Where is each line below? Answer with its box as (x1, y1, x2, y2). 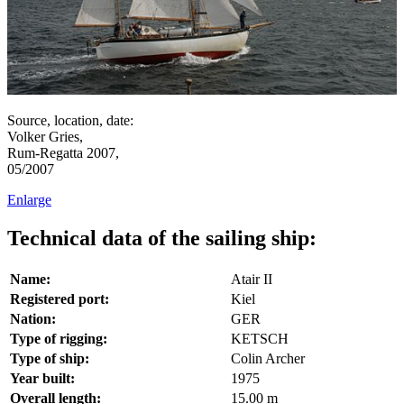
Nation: (10, 310, 56, 326)
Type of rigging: (10, 330, 107, 346)
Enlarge (7, 191, 51, 207)
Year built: (10, 370, 75, 386)
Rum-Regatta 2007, (7, 144, 119, 161)
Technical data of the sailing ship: (7, 225, 317, 250)
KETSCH (231, 330, 289, 346)
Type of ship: (10, 350, 89, 366)
